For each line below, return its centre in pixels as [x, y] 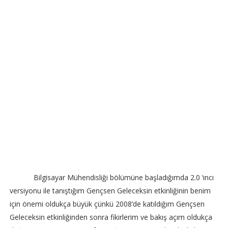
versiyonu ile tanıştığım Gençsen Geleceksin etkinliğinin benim [110, 191]
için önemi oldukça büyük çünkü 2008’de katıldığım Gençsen [107, 204]
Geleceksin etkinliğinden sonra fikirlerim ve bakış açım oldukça [111, 217]
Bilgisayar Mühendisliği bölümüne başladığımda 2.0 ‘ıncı [124, 178]
